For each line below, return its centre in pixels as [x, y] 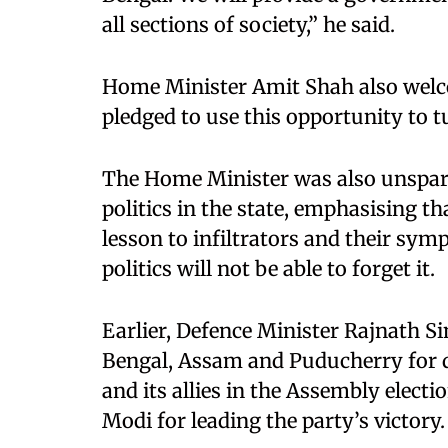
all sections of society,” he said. [248, 24]
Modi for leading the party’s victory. [273, 420]
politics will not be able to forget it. [268, 268]
